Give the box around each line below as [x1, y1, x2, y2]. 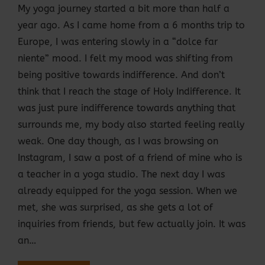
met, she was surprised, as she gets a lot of [18, 202, 213, 214]
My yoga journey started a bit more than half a [18, 3, 230, 15]
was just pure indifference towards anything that [18, 102, 235, 114]
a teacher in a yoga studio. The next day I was [18, 169, 225, 180]
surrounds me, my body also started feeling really [18, 119, 244, 131]
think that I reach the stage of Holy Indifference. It [18, 86, 241, 98]
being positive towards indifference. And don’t [18, 69, 225, 81]
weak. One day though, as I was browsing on [18, 135, 218, 147]
